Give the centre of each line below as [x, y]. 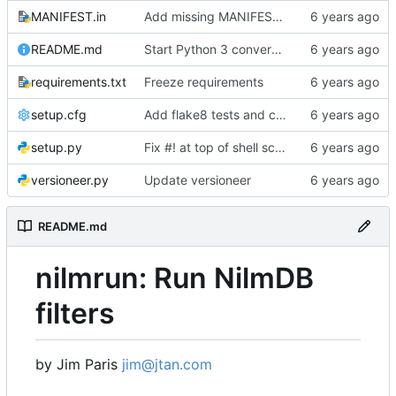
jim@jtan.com [167, 365]
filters [75, 313]
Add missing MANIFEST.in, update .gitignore [278, 16]
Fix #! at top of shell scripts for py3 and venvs [280, 147]
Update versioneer [198, 179]
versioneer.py [70, 179]
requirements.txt [79, 81]
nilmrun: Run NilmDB [175, 278]
